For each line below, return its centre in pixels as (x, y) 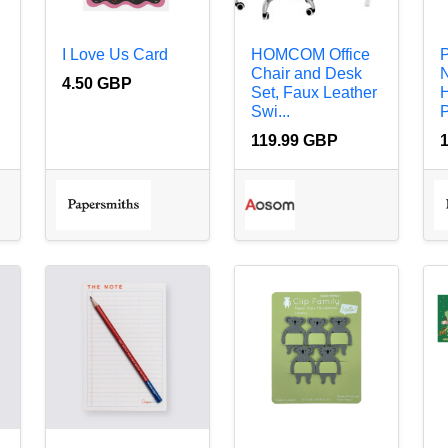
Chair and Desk (306, 73)
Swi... (270, 111)
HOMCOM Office (310, 54)
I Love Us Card (114, 54)
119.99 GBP (294, 140)
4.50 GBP (96, 83)
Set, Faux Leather (313, 92)
